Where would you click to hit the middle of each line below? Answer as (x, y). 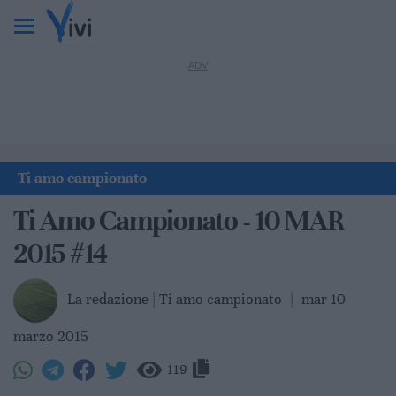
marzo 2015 (51, 336)
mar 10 (324, 299)
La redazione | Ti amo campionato (176, 299)
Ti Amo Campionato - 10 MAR (179, 221)
